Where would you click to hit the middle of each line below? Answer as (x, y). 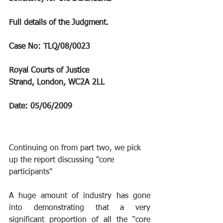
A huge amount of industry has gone (80, 196)
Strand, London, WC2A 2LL (57, 82)
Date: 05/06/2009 (41, 106)
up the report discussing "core (63, 160)
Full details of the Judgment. (59, 23)
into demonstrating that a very (80, 208)
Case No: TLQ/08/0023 (50, 47)
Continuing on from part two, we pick (76, 148)
